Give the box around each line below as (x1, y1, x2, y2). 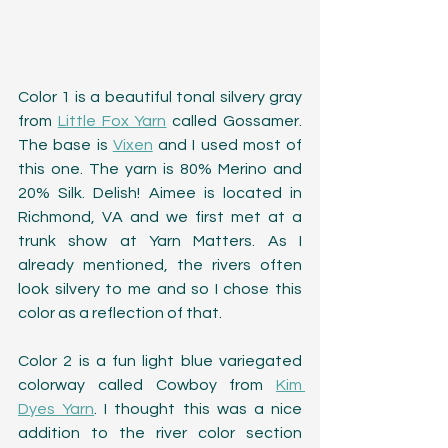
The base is (18, 136, 113, 153)
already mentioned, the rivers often (18, 256, 302, 273)
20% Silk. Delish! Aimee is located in (18, 184, 302, 201)
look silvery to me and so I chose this (18, 280, 302, 297)
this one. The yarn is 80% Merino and (18, 160, 302, 177)
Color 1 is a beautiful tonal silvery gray (18, 88, 302, 105)
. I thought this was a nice (94, 400, 303, 417)
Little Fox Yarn (57, 112, 167, 129)
